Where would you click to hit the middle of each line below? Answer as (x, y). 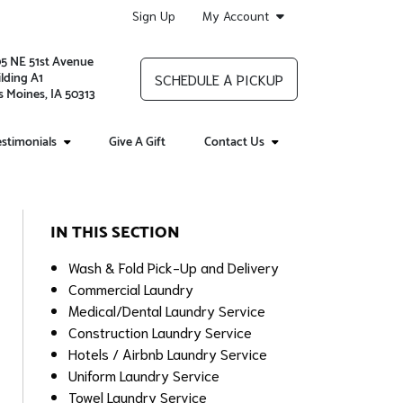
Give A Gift (138, 143)
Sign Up (154, 15)
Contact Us (234, 143)
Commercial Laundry (131, 288)
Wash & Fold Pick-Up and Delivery (174, 267)
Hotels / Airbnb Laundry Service (168, 353)
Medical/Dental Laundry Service (167, 310)
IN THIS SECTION (116, 233)
